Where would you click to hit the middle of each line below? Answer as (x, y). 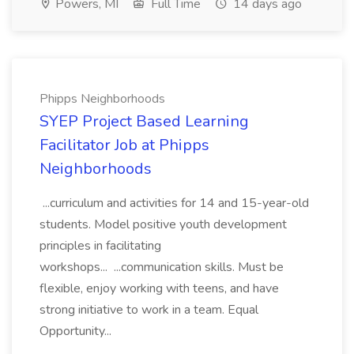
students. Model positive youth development (163, 224)
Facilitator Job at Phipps (124, 145)
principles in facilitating (100, 246)
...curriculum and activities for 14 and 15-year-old (174, 203)
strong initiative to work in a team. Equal (149, 310)
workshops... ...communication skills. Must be (162, 267)
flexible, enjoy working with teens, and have (159, 288)
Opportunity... (77, 331)
